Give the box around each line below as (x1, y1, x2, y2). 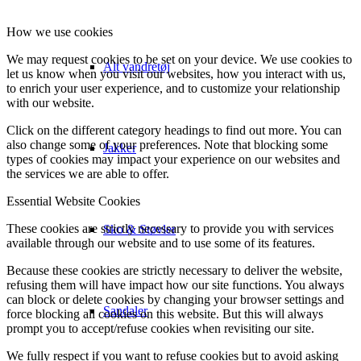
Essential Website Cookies (6, 194, 140, 209)
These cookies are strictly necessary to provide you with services (6, 222, 334, 236)
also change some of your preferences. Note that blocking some (6, 138, 328, 152)
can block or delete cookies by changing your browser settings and (6, 293, 344, 307)
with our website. (6, 96, 94, 110)
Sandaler (103, 304, 147, 317)
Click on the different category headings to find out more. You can (6, 123, 342, 138)
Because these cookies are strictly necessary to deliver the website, (6, 263, 342, 278)
